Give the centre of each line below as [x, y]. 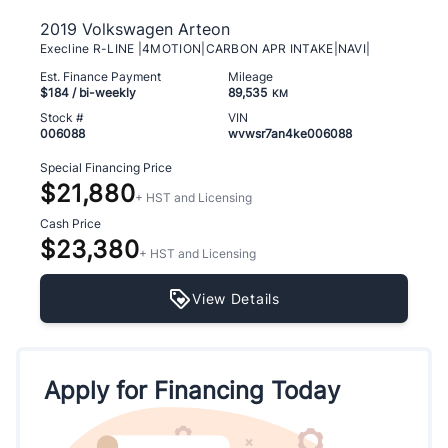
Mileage [250, 76]
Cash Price [70, 223]
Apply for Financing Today [192, 391]
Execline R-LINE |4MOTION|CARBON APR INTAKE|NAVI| [205, 48]
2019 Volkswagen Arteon [135, 28]
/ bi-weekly [102, 92]
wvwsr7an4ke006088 [290, 133]
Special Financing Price [106, 167]
